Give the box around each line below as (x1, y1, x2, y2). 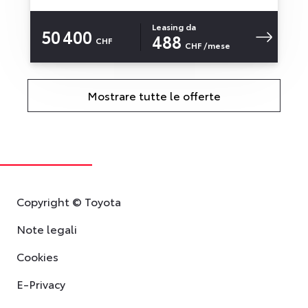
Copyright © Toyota (16, 193, 121, 210)
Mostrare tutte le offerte (87, 87, 221, 104)
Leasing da (152, 20, 196, 32)
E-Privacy (16, 276, 65, 292)
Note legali (16, 221, 77, 237)
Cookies (16, 248, 58, 265)
